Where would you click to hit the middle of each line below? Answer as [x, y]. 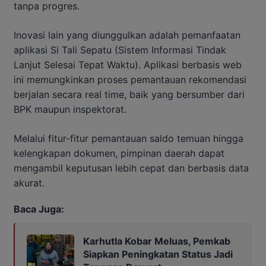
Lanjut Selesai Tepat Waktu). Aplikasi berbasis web [128, 64]
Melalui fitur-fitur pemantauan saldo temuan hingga [129, 138]
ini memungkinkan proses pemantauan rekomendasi [130, 79]
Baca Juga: [39, 209]
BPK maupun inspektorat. [70, 109]
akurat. [29, 183]
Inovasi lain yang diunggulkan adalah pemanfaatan [127, 35]
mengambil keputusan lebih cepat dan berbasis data [131, 168]
